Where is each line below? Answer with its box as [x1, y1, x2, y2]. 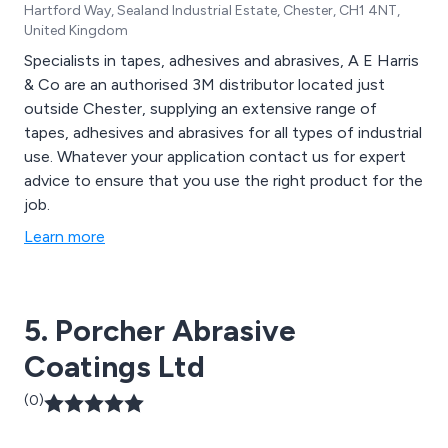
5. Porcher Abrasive [24, 311, 296, 349]
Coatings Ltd [24, 347, 205, 385]
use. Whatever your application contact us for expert [24, 146, 406, 166]
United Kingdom [24, 21, 128, 39]
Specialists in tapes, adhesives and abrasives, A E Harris [24, 50, 419, 70]
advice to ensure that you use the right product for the [24, 170, 423, 190]
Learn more [24, 226, 105, 246]
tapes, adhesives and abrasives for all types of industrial [24, 122, 422, 142]
